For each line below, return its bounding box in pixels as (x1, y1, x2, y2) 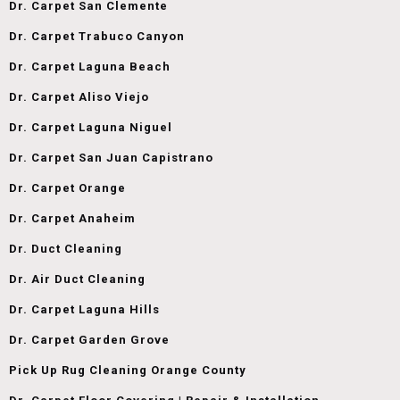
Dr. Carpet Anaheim (9, 211, 136, 225)
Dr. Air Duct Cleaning (9, 271, 146, 286)
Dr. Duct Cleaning (9, 241, 122, 255)
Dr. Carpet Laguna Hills (9, 302, 160, 316)
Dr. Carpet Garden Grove (9, 332, 170, 346)
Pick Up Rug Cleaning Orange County (9, 362, 246, 377)
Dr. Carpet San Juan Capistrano (9, 150, 213, 164)
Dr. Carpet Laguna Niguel (9, 120, 172, 134)
